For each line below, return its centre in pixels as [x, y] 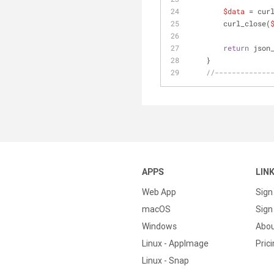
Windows [159, 226]
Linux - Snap [165, 261]
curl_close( [247, 23]
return [236, 48]
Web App [159, 192]
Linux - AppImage [175, 243]
